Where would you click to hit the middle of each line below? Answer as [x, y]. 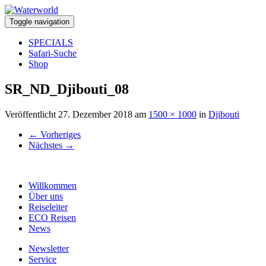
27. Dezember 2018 [95, 114]
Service [42, 259]
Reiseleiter [48, 207]
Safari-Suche [53, 53]
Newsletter [49, 248]
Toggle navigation [39, 22]
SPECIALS [51, 42]
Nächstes [47, 145]
